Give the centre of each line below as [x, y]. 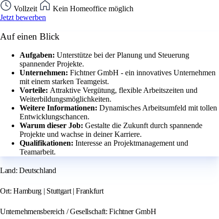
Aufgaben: [38, 55]
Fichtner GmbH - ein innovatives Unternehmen [143, 73]
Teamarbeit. [38, 152]
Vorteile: [35, 90]
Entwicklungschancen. [55, 117]
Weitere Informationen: [59, 108]
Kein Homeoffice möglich [92, 8]
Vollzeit [25, 8]
